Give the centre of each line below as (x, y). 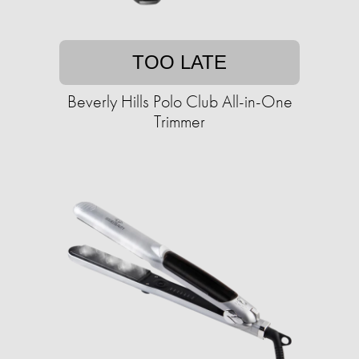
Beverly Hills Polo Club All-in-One (179, 102)
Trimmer (179, 122)
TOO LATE (179, 63)
